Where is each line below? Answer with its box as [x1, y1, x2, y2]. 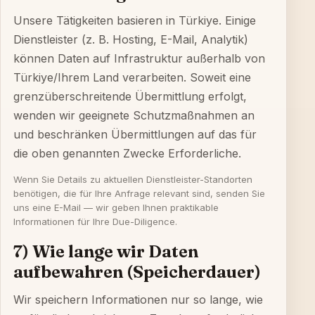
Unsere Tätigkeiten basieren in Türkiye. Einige [13, 13, 256, 27]
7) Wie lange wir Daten [13, 241, 198, 262]
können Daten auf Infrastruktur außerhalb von [13, 51, 265, 65]
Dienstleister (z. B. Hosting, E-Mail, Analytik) [13, 32, 248, 46]
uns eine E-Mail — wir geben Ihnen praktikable [13, 202, 219, 213]
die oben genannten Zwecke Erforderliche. [13, 146, 241, 160]
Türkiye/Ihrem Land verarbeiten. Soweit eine [13, 70, 251, 84]
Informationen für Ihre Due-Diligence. [13, 216, 177, 227]
